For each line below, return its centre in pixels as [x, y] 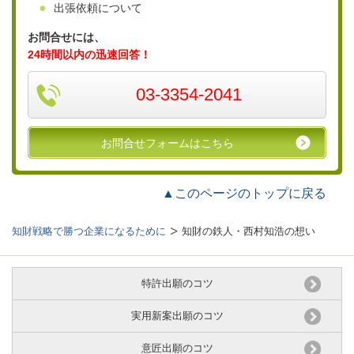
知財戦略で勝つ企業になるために [89, 232]
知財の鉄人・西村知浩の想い [249, 232]
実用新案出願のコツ [177, 316]
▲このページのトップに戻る [244, 194]
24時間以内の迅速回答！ [89, 55]
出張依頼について [98, 8]
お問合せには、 [66, 38]
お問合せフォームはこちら [167, 143]
